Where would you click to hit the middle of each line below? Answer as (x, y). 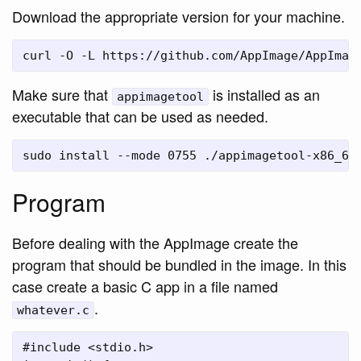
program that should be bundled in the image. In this (179, 264)
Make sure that (62, 94)
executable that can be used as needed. (140, 116)
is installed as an (264, 94)
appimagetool (160, 96)
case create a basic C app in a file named (145, 286)
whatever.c (53, 310)
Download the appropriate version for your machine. (178, 16)
